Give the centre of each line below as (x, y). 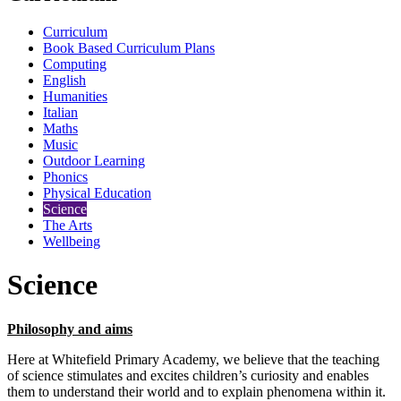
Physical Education (97, 192)
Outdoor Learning (94, 160)
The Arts (68, 225)
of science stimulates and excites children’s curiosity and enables (188, 375)
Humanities (75, 96)
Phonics (65, 176)
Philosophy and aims (70, 328)
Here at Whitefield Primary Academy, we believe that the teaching (193, 359)
